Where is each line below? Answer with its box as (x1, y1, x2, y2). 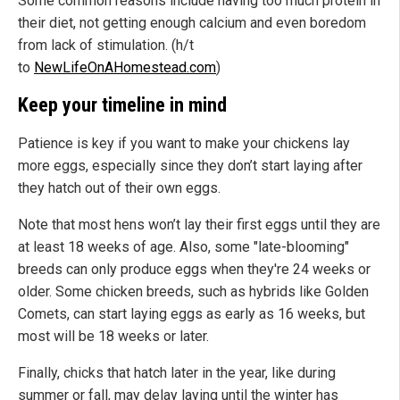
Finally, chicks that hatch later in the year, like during (18, 364, 336, 382)
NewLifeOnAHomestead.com (34, 58, 216, 76)
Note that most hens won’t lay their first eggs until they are (18, 216, 380, 234)
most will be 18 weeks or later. (18, 328, 209, 346)
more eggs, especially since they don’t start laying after (18, 157, 362, 175)
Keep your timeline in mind (18, 94, 227, 117)
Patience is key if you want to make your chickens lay (18, 135, 350, 153)
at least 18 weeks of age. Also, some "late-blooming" (18, 238, 349, 256)
